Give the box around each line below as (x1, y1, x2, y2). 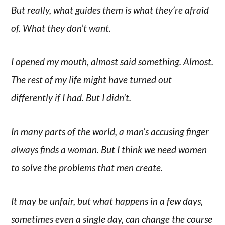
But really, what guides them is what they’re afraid (11, 4, 209, 16)
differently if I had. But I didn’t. (11, 92, 132, 104)
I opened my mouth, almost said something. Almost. (11, 56, 214, 68)
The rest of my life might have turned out (11, 74, 172, 86)
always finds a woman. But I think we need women (11, 143, 207, 155)
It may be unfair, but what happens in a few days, (11, 195, 203, 207)
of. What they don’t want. (11, 22, 111, 34)
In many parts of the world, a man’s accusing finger (11, 125, 209, 137)
